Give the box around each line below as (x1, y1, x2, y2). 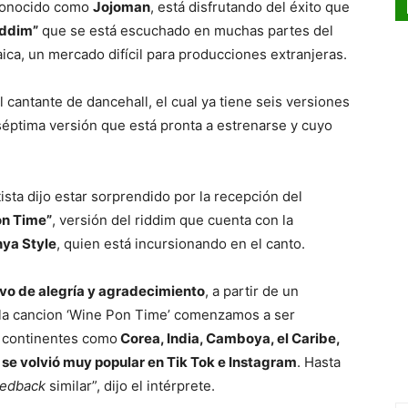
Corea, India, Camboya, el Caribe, (117, 330, 340, 348)
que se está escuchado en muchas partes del (38, 22, 333, 40)
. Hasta (297, 353, 341, 372)
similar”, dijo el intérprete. (46, 377, 215, 395)
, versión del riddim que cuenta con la (52, 211, 293, 229)
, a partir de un (205, 282, 299, 301)
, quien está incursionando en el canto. (56, 235, 312, 253)
